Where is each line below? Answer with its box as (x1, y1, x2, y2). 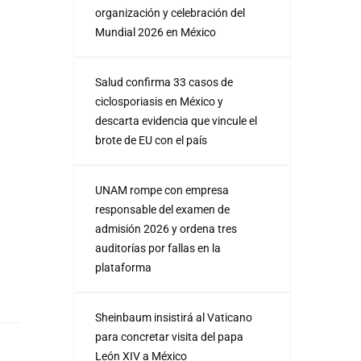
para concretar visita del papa (95, 330, 243, 343)
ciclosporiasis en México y (95, 95, 223, 108)
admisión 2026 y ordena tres (95, 222, 237, 235)
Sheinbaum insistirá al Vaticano (95, 311, 252, 324)
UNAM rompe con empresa (95, 184, 229, 197)
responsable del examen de (95, 203, 230, 216)
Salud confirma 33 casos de (95, 76, 233, 89)
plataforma (95, 261, 151, 274)
